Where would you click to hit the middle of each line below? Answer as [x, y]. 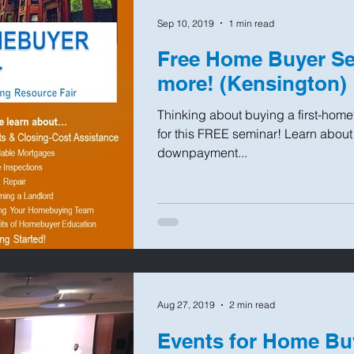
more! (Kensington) [252, 84]
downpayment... [202, 153]
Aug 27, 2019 [186, 305]
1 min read [251, 23]
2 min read [252, 305]
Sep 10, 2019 [186, 23]
